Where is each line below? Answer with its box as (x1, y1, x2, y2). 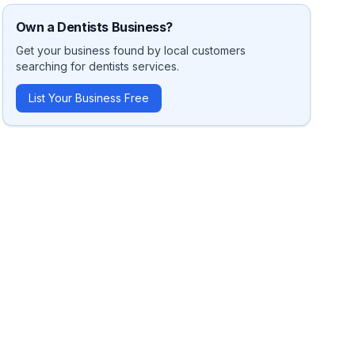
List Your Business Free (28, 91, 149, 105)
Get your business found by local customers (15, 44, 246, 57)
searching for (15, 59, 89, 73)
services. (128, 59, 179, 73)
